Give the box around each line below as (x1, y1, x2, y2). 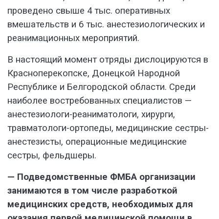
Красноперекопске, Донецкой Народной (7, 68, 180, 79)
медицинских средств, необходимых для (7, 199, 193, 210)
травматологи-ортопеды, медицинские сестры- (7, 123, 209, 134)
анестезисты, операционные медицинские (7, 136, 187, 148)
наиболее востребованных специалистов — (7, 95, 192, 107)
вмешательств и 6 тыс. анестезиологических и (7, 19, 205, 30)
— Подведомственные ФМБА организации (7, 172, 196, 183)
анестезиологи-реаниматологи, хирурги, (7, 109, 175, 120)
